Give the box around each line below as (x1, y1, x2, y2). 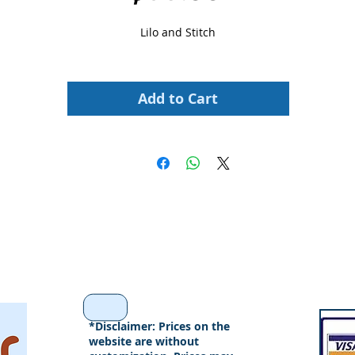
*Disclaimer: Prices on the (89, 319, 230, 334)
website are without (89, 334, 199, 349)
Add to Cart (138, 89, 218, 109)
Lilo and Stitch (140, 25, 216, 40)
